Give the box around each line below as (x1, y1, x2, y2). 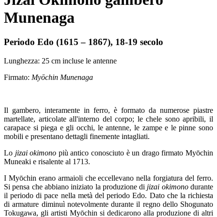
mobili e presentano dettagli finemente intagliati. (4, 132, 150, 140)
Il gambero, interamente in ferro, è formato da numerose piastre (4, 106, 213, 114)
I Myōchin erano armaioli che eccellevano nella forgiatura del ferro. (4, 173, 213, 182)
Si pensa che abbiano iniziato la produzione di (4, 182, 147, 191)
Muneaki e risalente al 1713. (4, 157, 90, 166)
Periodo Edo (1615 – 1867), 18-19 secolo (4, 36, 163, 47)
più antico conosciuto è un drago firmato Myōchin (56, 148, 214, 157)
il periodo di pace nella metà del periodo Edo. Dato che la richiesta (4, 191, 213, 200)
